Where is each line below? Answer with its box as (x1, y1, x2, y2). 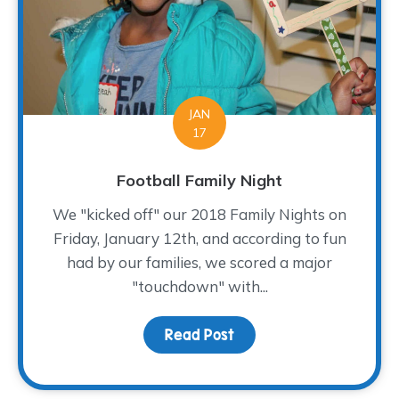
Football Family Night (117, 169, 282, 191)
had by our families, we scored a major (67, 252, 332, 272)
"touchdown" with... (131, 276, 268, 296)
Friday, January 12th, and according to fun (53, 228, 346, 248)
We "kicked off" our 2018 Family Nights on (53, 204, 346, 224)
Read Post (165, 326, 234, 343)
